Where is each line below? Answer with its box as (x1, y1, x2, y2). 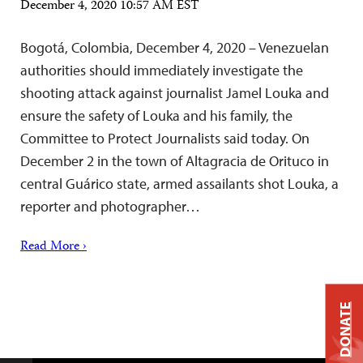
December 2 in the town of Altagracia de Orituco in (20, 152, 329, 170)
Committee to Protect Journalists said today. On (20, 129, 310, 147)
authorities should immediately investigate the (20, 61, 303, 79)
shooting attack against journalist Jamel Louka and (20, 83, 329, 102)
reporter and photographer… (20, 197, 200, 216)
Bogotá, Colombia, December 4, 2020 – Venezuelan (20, 38, 329, 57)
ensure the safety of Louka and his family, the (20, 106, 293, 125)
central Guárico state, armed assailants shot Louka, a (20, 174, 339, 193)
